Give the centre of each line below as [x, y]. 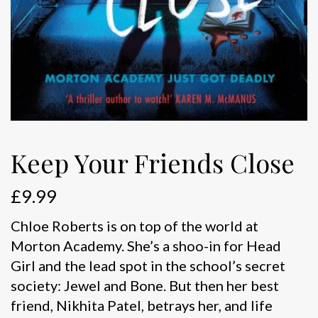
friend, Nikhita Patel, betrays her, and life [142, 305]
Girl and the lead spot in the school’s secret [148, 265]
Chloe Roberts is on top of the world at [135, 225]
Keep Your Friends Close [153, 162]
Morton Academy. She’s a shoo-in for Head [146, 245]
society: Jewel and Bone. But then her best [145, 285]
